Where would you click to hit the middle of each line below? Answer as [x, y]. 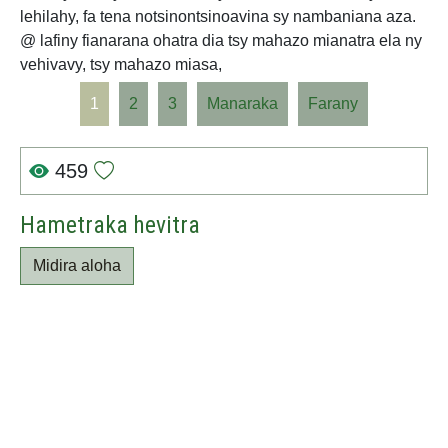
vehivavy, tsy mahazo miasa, [121, 64]
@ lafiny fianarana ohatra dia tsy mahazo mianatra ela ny [221, 40]
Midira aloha [77, 265]
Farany [333, 103]
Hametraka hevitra [110, 225]
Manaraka [242, 103]
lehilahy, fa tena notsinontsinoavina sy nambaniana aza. [218, 16]
